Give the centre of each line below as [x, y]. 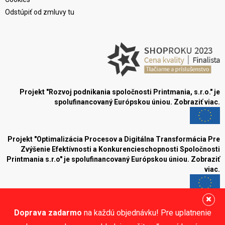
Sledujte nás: [186, 220]
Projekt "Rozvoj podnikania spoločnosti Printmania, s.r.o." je [120, 92]
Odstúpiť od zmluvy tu [40, 12]
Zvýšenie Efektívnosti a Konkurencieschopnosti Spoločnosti [120, 149]
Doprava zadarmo [49, 213]
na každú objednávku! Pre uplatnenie [147, 213]
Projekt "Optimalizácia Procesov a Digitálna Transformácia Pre [114, 139]
